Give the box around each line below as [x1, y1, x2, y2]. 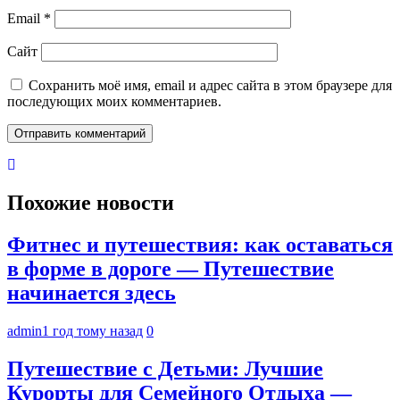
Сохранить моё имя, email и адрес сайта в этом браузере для [29, 78, 392, 94]
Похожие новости [7, 191, 174, 215]
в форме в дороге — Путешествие [7, 256, 334, 280]
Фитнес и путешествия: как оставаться [7, 232, 393, 256]
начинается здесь [7, 280, 176, 304]
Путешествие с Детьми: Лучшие [7, 356, 323, 380]
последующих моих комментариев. [7, 94, 221, 110]
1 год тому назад [42, 322, 143, 338]
